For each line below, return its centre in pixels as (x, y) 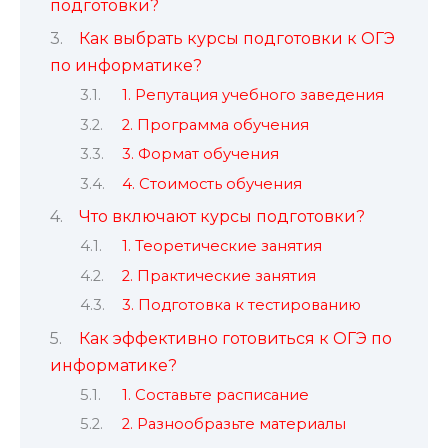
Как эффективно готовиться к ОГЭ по (235, 338)
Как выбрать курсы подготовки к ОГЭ (237, 38)
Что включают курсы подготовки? (222, 216)
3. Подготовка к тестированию (241, 305)
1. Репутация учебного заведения (252, 95)
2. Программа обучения (215, 124)
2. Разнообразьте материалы (233, 424)
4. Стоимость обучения (211, 183)
